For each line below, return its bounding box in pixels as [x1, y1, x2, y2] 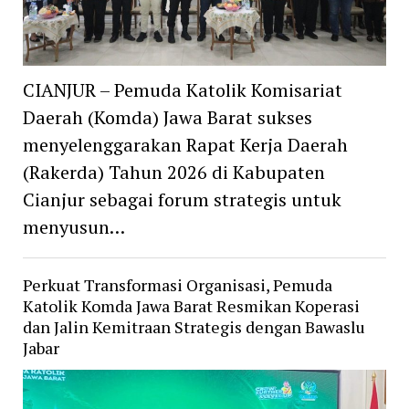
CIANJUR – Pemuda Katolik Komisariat [22, 77, 342, 102]
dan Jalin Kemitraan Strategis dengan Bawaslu [22, 315, 365, 338]
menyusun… [22, 214, 125, 239]
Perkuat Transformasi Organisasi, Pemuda [22, 273, 332, 296]
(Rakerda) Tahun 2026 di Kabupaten [22, 159, 325, 184]
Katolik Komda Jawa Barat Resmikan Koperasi [22, 294, 360, 317]
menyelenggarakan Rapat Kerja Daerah [22, 131, 348, 157]
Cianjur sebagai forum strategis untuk [22, 186, 341, 212]
